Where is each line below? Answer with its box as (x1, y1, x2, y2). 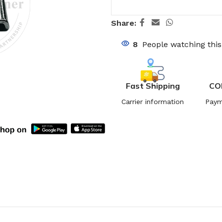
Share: (111, 18, 136, 28)
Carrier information (121, 97, 184, 106)
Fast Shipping (125, 80, 180, 91)
